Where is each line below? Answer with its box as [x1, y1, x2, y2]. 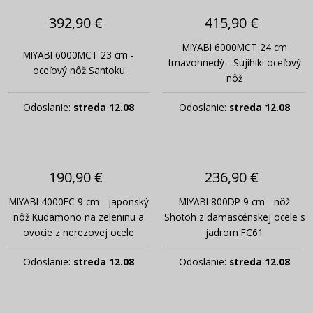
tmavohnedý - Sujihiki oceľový [168, 56, 301, 70]
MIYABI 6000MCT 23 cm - [23, 48, 134, 62]
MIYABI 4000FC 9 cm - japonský [8, 195, 149, 209]
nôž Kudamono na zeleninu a [13, 210, 144, 224]
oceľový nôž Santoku [32, 64, 125, 78]
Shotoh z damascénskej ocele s [163, 210, 305, 224]
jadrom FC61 [205, 226, 263, 240]
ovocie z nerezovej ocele [23, 226, 134, 240]
